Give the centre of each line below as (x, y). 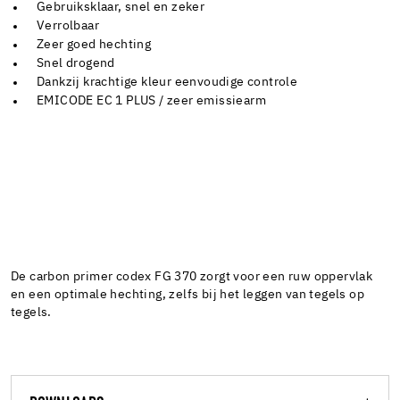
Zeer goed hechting (94, 45)
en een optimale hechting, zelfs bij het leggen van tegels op (187, 295)
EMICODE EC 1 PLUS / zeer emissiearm (152, 101)
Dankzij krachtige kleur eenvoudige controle (167, 83)
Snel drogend (76, 64)
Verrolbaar (68, 26)
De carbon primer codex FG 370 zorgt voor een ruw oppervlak (192, 277)
